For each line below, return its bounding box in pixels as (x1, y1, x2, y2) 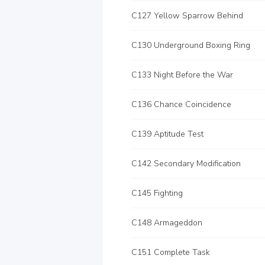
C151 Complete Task (131, 247, 210, 258)
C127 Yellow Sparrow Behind (131, 10, 243, 21)
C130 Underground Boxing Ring (131, 40, 250, 51)
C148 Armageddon (131, 217, 202, 228)
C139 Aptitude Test (131, 128, 203, 140)
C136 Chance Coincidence (131, 99, 231, 110)
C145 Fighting (131, 188, 183, 199)
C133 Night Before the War (131, 69, 233, 80)
